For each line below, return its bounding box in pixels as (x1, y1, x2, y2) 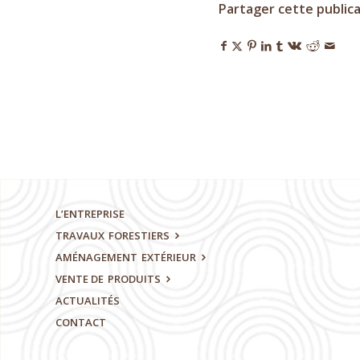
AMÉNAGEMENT (55, 250, 140, 265)
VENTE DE (55, 272, 106, 287)
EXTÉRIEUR (141, 250, 196, 265)
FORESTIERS (108, 228, 170, 243)
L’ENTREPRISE (55, 207, 125, 222)
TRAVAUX (55, 228, 107, 243)
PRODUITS (108, 272, 161, 287)
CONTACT (55, 315, 106, 330)
